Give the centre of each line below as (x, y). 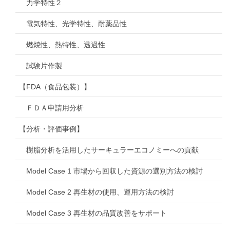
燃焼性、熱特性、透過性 (66, 44)
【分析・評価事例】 (51, 129)
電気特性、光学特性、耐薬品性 (76, 23)
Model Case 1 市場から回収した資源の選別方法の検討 (114, 171)
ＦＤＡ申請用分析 (55, 108)
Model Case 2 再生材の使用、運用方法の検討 (100, 192)
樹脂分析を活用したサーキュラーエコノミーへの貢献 (112, 150)
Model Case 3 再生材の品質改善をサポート (97, 213)
